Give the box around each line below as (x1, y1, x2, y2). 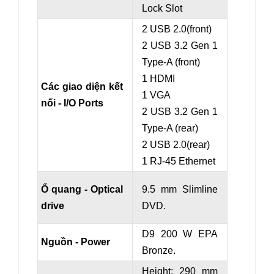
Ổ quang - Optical (41, 184, 123, 195)
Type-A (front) (142, 57, 200, 68)
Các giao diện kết (41, 81, 123, 92)
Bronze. (142, 245, 176, 256)
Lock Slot (142, 3, 182, 14)
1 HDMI (142, 73, 175, 84)
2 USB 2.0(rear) (142, 139, 210, 150)
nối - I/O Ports (41, 98, 103, 109)
